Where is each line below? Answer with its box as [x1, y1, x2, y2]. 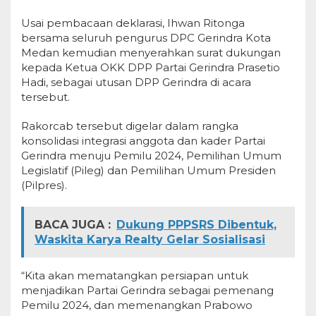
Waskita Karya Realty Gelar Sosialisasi [35, 233, 265, 246]
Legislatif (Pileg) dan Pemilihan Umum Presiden [21, 164, 276, 177]
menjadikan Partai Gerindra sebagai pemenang [21, 284, 274, 297]
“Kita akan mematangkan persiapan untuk [21, 269, 248, 282]
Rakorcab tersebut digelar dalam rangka [21, 119, 238, 133]
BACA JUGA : [35, 218, 111, 231]
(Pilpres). [21, 178, 67, 192]
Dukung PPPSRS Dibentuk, [116, 218, 276, 231]
